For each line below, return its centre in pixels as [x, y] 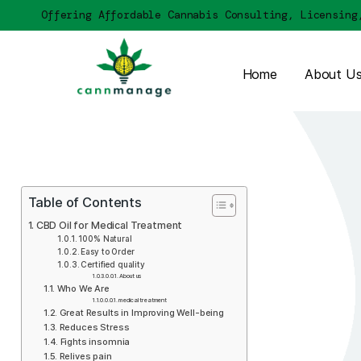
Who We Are [98, 340]
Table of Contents [100, 238]
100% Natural [124, 281]
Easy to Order [127, 296]
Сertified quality [133, 311]
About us [154, 325]
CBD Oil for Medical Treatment [129, 265]
